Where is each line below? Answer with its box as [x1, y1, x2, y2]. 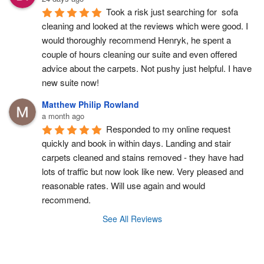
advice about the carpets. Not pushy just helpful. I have [42, 61, 252, 74]
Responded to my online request [106, 122, 230, 135]
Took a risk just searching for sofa [106, 5, 238, 18]
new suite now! [42, 75, 99, 88]
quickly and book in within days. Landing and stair [42, 136, 231, 149]
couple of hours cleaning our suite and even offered [42, 47, 237, 60]
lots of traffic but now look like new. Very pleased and [42, 164, 243, 177]
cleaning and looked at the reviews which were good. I [42, 19, 248, 32]
